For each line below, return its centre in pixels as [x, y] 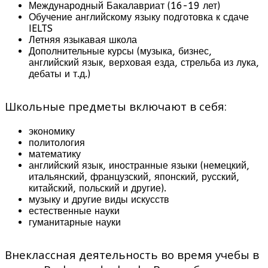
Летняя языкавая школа [83, 39]
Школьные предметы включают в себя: [116, 106]
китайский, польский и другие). [99, 188]
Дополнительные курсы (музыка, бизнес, [120, 51]
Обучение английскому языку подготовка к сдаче [139, 17]
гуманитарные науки [75, 222]
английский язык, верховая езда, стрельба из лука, [144, 62]
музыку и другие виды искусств [99, 199]
